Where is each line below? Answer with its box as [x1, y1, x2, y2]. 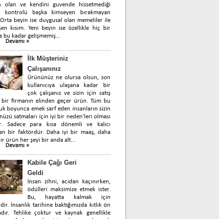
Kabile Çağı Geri [27, 158, 77, 166]
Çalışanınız [27, 65, 61, 72]
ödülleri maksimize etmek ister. [27, 186, 110, 193]
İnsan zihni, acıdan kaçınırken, [27, 178, 110, 185]
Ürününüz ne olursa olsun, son [27, 74, 110, 81]
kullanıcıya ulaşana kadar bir [27, 82, 110, 88]
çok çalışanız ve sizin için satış [27, 89, 110, 96]
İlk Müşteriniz [27, 54, 68, 62]
